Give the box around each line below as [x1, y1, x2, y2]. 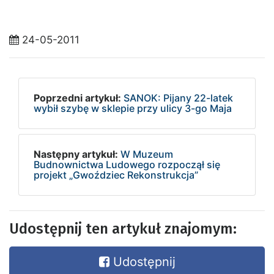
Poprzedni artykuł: [34, 92, 121, 105]
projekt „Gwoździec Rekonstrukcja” [34, 169, 198, 182]
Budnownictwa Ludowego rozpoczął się [34, 158, 220, 171]
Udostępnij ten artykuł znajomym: [9, 220, 237, 238]
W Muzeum [120, 148, 173, 161]
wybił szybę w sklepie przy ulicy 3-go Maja [34, 102, 232, 115]
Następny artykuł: [34, 148, 118, 161]
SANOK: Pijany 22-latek [124, 92, 233, 105]
